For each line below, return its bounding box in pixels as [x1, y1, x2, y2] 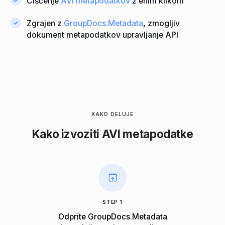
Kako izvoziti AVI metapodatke [32, 127, 193, 141]
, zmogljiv [143, 18, 180, 28]
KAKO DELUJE [91, 110, 134, 118]
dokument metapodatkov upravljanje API [27, 30, 179, 40]
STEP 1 [102, 198, 123, 205]
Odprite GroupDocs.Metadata [58, 212, 167, 222]
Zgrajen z [27, 18, 64, 28]
